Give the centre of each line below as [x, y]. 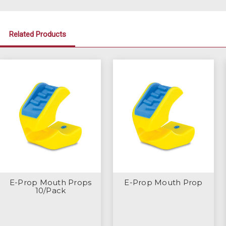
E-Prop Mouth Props [50, 182]
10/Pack [50, 190]
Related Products [38, 34]
